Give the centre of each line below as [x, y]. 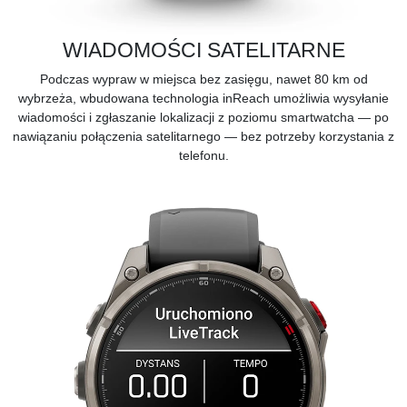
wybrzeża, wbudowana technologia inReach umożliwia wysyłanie [203, 98]
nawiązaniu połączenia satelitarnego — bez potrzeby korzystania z [203, 136]
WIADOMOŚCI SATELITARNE [203, 50]
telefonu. [203, 155]
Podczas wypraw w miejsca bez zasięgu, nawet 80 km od [203, 79]
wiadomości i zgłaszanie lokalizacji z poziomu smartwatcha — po [203, 117]
